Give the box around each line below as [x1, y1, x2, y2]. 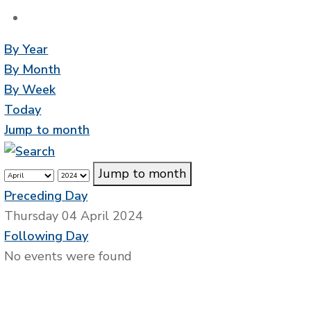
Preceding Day [4, 187, 88, 204]
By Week [4, 81, 56, 99]
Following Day [4, 227, 89, 244]
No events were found [4, 247, 133, 264]
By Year [4, 41, 49, 58]
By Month [4, 61, 61, 78]
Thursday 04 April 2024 [4, 207, 144, 224]
